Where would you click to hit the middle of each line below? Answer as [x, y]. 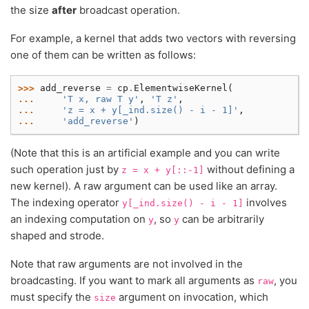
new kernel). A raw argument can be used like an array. [144, 186]
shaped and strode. [57, 236]
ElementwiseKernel [181, 88]
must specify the [52, 297]
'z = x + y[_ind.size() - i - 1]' [150, 110]
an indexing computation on [79, 219]
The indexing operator [66, 202]
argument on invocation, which [192, 297]
